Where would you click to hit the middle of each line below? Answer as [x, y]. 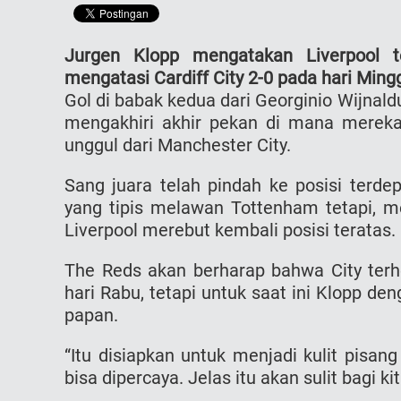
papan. [91, 315]
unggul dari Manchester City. [178, 145]
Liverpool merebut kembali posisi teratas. [230, 230]
